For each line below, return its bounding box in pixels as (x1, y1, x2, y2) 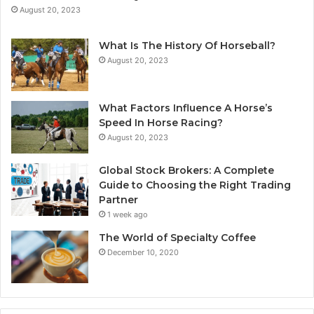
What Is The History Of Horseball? (99, 39, 275, 52)
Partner (99, 193, 138, 206)
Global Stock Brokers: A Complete (99, 163, 274, 177)
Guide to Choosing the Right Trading (99, 178, 291, 191)
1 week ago (107, 209, 148, 219)
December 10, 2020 (107, 247, 179, 257)
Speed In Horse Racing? (99, 116, 223, 129)
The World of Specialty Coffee (99, 231, 256, 244)
